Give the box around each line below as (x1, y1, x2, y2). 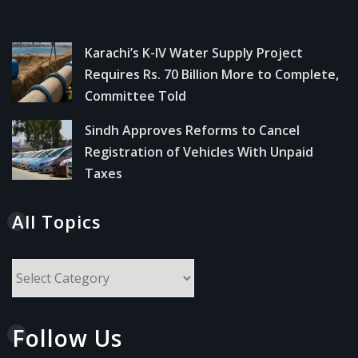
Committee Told (85, 86, 186, 105)
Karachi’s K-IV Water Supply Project (85, 43, 303, 62)
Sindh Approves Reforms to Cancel (85, 121, 300, 139)
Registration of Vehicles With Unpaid (85, 142, 313, 161)
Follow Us (12, 322, 122, 353)
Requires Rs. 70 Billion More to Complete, (85, 65, 339, 83)
